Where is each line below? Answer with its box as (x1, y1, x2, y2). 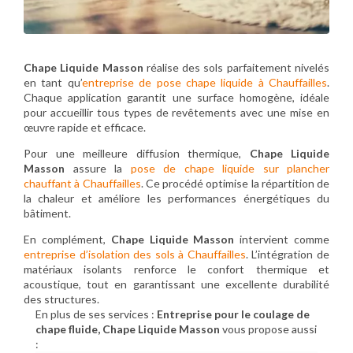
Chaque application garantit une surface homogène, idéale (24, 91, 329, 105)
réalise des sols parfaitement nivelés (143, 61, 330, 75)
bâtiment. (24, 206, 71, 221)
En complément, (24, 232, 111, 247)
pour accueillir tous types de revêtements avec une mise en (24, 106, 329, 120)
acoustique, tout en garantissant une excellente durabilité (24, 277, 329, 292)
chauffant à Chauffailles (24, 176, 141, 191)
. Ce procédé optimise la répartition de (140, 176, 329, 191)
